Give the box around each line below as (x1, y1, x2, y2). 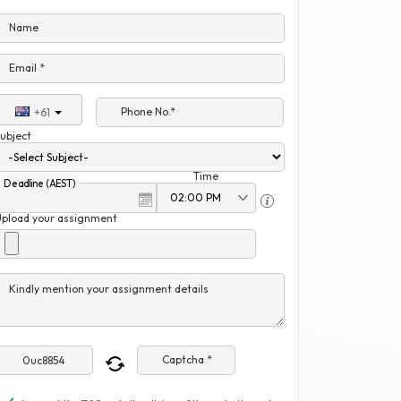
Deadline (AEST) (3, 176, 76, 190)
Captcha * (162, 352, 212, 366)
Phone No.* (120, 104, 175, 118)
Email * (9, 61, 45, 75)
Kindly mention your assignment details (9, 281, 209, 295)
